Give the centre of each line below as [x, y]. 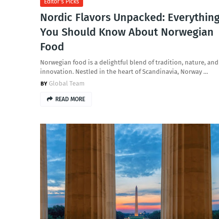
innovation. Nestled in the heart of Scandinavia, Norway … [124, 72]
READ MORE [70, 99]
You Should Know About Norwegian [127, 32]
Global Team [67, 83]
